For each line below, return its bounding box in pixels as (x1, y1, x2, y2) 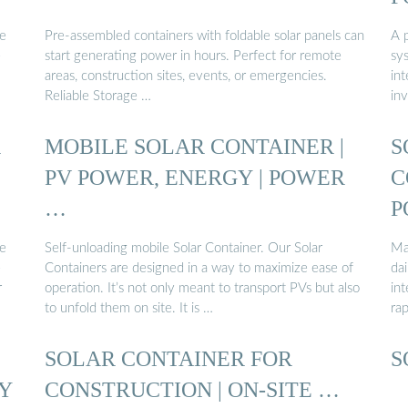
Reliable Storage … (45, 88, 151, 103)
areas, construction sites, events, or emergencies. (45, 68, 327, 83)
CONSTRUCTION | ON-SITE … (45, 376, 340, 402)
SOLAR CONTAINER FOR (45, 345, 292, 371)
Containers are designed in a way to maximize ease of (45, 260, 353, 275)
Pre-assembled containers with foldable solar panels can (45, 28, 364, 43)
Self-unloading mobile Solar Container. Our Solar (45, 240, 322, 255)
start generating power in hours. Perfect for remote (45, 48, 342, 63)
